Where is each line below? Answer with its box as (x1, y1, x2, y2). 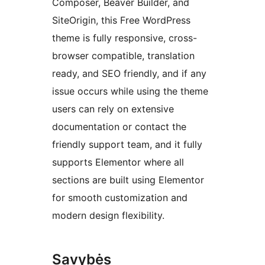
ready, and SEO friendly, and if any (52, 67, 206, 80)
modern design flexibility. (52, 209, 164, 222)
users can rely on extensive (52, 103, 174, 115)
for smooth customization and (52, 192, 188, 204)
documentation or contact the (52, 121, 186, 133)
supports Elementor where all (52, 156, 184, 169)
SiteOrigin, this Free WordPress (52, 14, 190, 27)
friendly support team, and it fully (52, 138, 202, 151)
